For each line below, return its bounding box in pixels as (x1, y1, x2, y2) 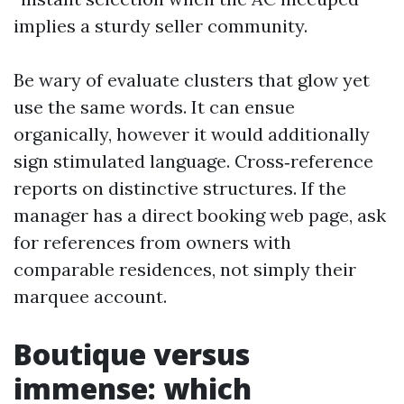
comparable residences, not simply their (14, 258, 356, 280)
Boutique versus (14, 335, 250, 373)
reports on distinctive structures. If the (14, 177, 346, 199)
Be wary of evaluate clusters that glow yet (14, 69, 370, 91)
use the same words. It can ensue (14, 96, 295, 118)
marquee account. (14, 285, 167, 308)
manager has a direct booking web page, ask (14, 204, 386, 226)
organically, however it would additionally (14, 123, 370, 145)
